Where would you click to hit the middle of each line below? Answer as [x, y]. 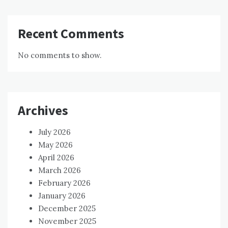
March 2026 [60, 170]
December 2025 [67, 208]
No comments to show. [60, 55]
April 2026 [56, 157]
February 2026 [64, 183]
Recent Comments [71, 33]
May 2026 [55, 145]
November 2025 [67, 221]
